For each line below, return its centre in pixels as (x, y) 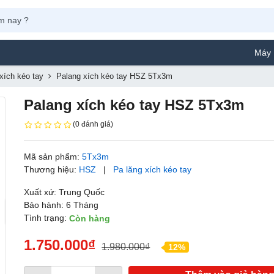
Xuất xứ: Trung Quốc (65, 192)
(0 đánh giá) (93, 124)
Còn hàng (90, 219)
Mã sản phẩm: (53, 156)
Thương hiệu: (52, 169)
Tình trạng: (47, 217)
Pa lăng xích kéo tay (153, 169)
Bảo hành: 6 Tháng (61, 205)
